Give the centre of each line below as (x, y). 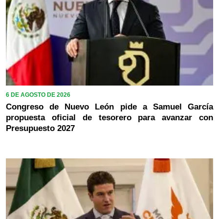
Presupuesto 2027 (40, 128)
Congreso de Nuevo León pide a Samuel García (109, 107)
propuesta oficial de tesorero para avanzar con (109, 117)
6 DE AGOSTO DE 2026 (38, 95)
